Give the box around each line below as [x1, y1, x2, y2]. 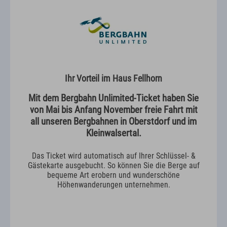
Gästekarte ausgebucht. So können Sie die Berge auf [27, 160, 200, 170]
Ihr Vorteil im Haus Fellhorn [65, 73, 162, 84]
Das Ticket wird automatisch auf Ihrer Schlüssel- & [31, 150, 196, 161]
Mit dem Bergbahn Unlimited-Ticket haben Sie [28, 92, 199, 104]
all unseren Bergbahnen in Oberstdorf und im [30, 115, 197, 127]
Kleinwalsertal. [86, 127, 141, 139]
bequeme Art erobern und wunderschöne [47, 170, 180, 180]
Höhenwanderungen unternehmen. [57, 179, 170, 190]
